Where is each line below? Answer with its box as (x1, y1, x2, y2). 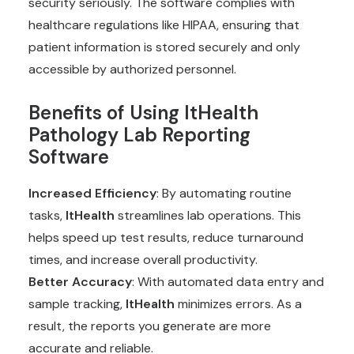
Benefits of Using (28, 100, 184, 125)
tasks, (28, 207, 66, 224)
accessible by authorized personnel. (28, 61, 236, 77)
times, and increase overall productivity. (28, 251, 258, 268)
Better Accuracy (28, 273, 132, 290)
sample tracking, (28, 296, 126, 312)
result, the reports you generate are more (28, 318, 271, 334)
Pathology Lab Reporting (28, 122, 250, 147)
